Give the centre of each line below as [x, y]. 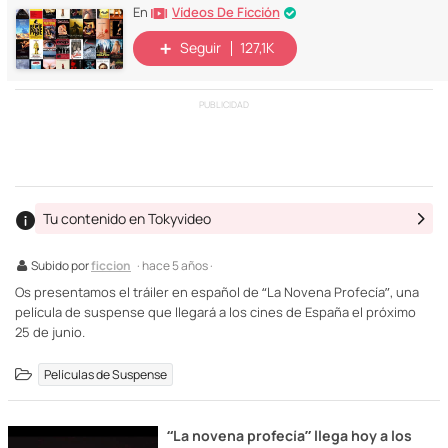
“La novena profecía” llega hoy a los [289, 435]
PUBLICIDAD [224, 104]
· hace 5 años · [175, 265]
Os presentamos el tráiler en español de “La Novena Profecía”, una [217, 291]
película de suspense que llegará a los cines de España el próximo [215, 311]
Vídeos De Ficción [225, 11]
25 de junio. [50, 331]
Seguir [200, 48]
